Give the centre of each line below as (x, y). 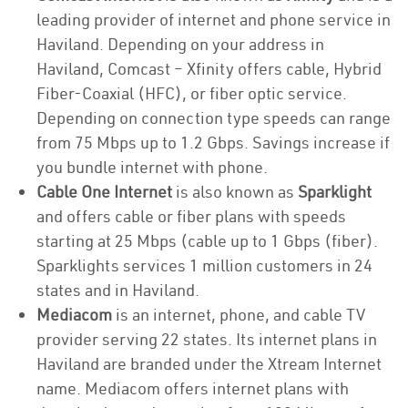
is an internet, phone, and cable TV (239, 315)
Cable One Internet (106, 192)
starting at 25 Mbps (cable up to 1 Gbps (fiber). (207, 241)
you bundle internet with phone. (154, 167)
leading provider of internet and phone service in (214, 20)
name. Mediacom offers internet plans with (193, 388)
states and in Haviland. (118, 290)
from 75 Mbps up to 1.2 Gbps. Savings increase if (213, 143)
